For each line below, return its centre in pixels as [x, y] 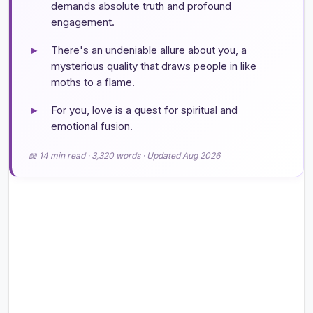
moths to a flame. [93, 82]
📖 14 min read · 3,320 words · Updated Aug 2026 [124, 155]
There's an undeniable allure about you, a [149, 50]
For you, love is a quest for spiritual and [144, 110]
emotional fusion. [92, 126]
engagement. [83, 22]
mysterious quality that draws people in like [154, 66]
